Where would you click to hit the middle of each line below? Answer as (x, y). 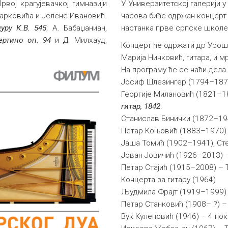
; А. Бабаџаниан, (77, 28)
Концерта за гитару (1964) (169, 180)
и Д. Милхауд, (79, 40)
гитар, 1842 (141, 106)
